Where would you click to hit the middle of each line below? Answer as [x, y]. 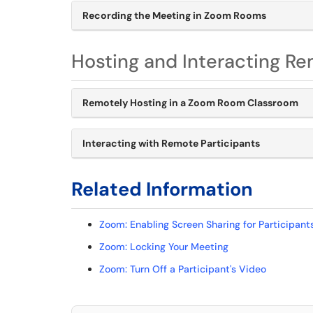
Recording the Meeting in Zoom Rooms [174, 15]
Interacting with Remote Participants [171, 143]
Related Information [162, 189]
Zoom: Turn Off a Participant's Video [183, 269]
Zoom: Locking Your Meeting [164, 247]
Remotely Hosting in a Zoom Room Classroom [190, 103]
